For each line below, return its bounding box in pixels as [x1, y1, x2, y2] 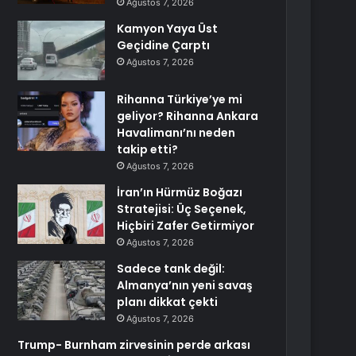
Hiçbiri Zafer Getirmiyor [117, 218, 255, 234]
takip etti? [117, 141, 179, 157]
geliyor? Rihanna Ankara [117, 108, 259, 124]
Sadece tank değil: [117, 261, 226, 277]
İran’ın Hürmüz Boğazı [117, 184, 243, 200]
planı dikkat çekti [117, 294, 219, 310]
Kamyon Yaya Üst [117, 21, 219, 37]
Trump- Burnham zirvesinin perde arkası [17, 337, 251, 353]
